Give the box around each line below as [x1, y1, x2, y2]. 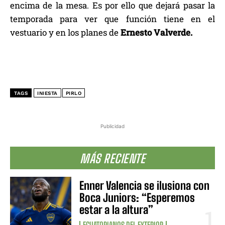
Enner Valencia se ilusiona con [79, 179, 210, 193]
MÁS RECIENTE [80, 151, 145, 166]
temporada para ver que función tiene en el [10, 13, 215, 25]
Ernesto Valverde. [121, 27, 192, 39]
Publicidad [100, 123, 125, 130]
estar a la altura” [79, 203, 154, 217]
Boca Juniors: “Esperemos [79, 191, 195, 205]
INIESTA [37, 90, 58, 96]
